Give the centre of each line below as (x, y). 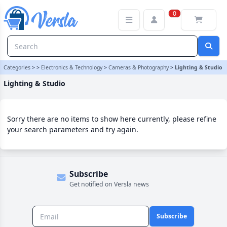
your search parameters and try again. (73, 129)
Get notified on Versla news (109, 184)
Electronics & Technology (72, 67)
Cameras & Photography (139, 67)
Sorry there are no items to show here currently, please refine (112, 119)
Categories (17, 67)
